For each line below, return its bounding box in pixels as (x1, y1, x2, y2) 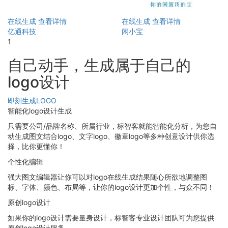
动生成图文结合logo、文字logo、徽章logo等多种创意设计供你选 (8, 132, 214, 141)
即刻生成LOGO (8, 96, 56, 105)
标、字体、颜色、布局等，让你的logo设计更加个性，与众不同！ (8, 183, 214, 192)
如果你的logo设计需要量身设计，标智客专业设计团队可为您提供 (8, 213, 214, 222)
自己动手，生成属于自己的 (8, 56, 191, 75)
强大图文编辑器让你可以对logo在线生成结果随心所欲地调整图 (8, 173, 207, 182)
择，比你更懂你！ (8, 142, 65, 151)
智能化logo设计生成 (8, 106, 72, 116)
